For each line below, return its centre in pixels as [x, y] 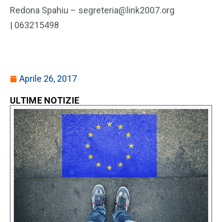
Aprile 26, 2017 [48, 79]
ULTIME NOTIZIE [45, 101]
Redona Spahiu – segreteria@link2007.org [92, 10]
